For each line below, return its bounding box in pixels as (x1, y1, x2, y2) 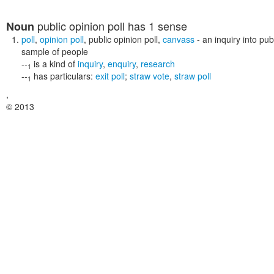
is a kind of (34, 57, 75, 70)
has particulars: (34, 70, 95, 82)
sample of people (21, 45, 88, 57)
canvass (163, 33, 194, 45)
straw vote (130, 70, 169, 82)
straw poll (174, 70, 211, 82)
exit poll (95, 70, 125, 82)
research (141, 57, 175, 70)
